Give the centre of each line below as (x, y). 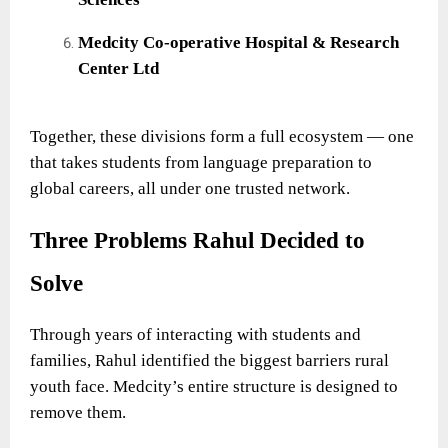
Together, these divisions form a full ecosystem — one (222, 136)
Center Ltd (118, 68)
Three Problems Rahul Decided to (197, 240)
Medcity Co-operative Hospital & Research (238, 42)
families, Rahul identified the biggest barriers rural (209, 360)
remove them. (78, 412)
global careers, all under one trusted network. (190, 188)
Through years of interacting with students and (195, 334)
